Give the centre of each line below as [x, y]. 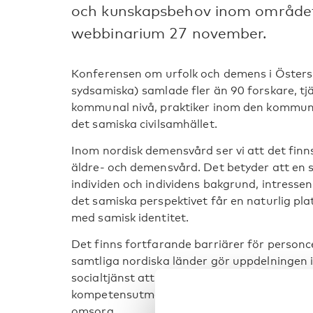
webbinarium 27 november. [169, 33]
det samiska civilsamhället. [144, 124]
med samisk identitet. [130, 218]
